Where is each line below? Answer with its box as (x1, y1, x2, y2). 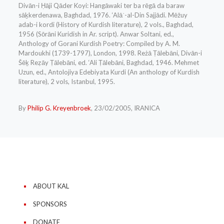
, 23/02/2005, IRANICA (90, 104, 160, 112)
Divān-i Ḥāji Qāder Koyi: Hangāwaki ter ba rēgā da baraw (18, 1, 184, 10)
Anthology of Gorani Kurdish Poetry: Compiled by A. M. (18, 39, 180, 48)
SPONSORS (33, 200, 67, 208)
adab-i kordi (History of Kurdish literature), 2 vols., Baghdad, (18, 20, 193, 29)
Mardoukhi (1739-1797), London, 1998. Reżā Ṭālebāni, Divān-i (18, 49, 202, 57)
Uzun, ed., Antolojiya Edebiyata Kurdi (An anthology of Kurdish (18, 68, 199, 76)
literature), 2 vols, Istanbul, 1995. (18, 77, 115, 86)
